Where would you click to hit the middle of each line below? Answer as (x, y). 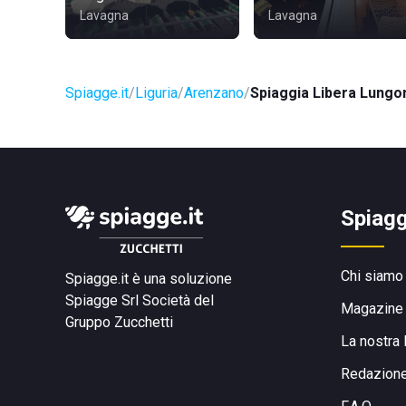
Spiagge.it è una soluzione (149, 279)
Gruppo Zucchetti (119, 322)
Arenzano (214, 93)
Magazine (372, 309)
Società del (178, 300)
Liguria (156, 93)
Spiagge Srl (102, 300)
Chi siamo (372, 276)
